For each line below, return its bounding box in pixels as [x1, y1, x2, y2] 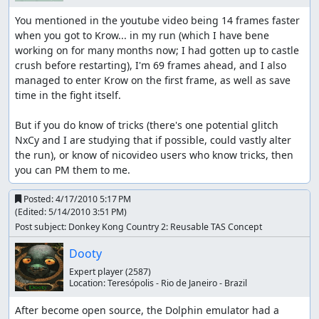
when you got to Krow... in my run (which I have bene [15, 28, 269, 43]
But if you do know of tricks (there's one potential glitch [15, 118, 278, 132]
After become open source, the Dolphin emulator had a [15, 303, 279, 317]
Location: [68, 276, 108, 289]
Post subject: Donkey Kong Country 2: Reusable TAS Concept [15, 221, 262, 234]
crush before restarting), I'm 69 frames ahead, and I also [15, 58, 286, 73]
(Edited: [15, 206, 48, 219]
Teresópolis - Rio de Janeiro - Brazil [107, 276, 247, 289]
